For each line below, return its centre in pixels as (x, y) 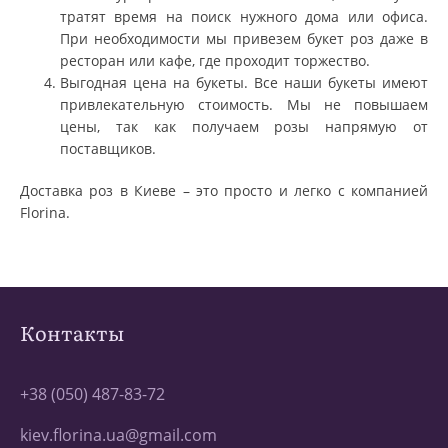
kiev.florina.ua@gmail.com (118, 434)
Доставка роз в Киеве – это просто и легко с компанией (224, 190)
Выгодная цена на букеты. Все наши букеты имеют (244, 82)
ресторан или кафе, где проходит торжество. (215, 60)
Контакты (72, 331)
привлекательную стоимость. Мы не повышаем (244, 104)
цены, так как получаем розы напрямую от (244, 126)
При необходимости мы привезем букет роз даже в (244, 38)
